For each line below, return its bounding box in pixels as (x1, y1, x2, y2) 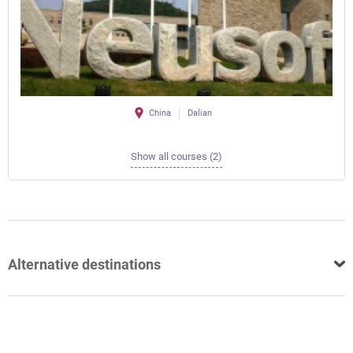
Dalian (188, 108, 212, 119)
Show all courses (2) (131, 150, 222, 163)
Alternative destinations (8, 255, 161, 273)
